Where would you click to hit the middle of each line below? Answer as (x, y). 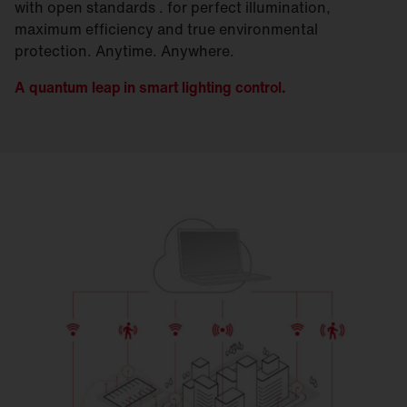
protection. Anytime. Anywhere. (126, 50)
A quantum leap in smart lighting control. (154, 87)
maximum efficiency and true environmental (166, 29)
